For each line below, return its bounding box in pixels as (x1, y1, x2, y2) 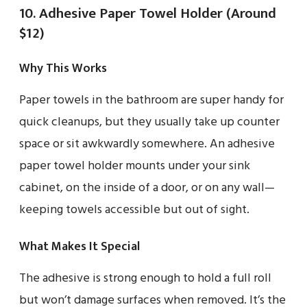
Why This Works (19, 58, 107, 79)
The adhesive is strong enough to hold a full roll (19, 268, 271, 288)
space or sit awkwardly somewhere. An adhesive (19, 134, 275, 154)
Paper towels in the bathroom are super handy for (19, 90, 284, 110)
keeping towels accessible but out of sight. (19, 199, 249, 220)
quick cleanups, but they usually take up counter (19, 112, 280, 132)
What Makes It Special (19, 236, 140, 257)
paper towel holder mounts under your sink (19, 156, 250, 176)
